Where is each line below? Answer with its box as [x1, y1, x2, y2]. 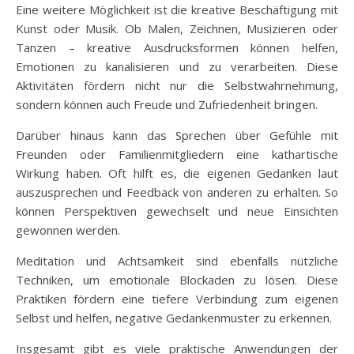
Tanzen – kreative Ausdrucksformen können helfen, [16, 39, 338, 55]
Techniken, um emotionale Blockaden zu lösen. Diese [16, 271, 338, 288]
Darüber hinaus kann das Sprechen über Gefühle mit [16, 126, 338, 143]
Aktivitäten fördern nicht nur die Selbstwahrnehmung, [16, 77, 338, 93]
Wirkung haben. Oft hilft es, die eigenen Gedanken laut [16, 164, 338, 181]
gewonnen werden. [16, 221, 120, 238]
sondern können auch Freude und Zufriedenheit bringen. [16, 96, 318, 112]
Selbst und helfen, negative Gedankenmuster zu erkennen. [16, 309, 332, 326]
